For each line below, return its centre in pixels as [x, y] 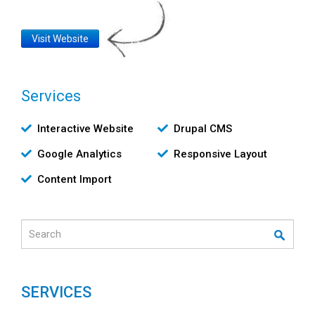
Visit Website [60, 38]
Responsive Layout [220, 154]
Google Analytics [79, 154]
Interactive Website [85, 128]
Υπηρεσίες [46, 126]
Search [37, 226]
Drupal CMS [203, 128]
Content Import [75, 179]
